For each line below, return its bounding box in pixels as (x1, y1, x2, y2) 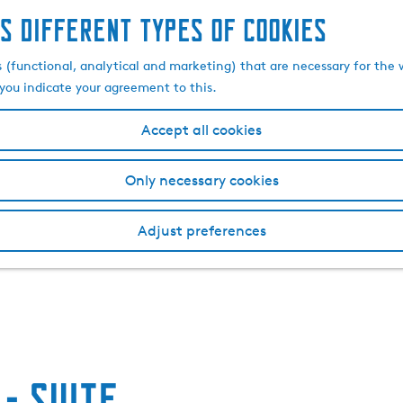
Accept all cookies (141, 121, 262, 139)
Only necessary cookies (124, 172, 279, 189)
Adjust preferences (137, 222, 266, 239)
